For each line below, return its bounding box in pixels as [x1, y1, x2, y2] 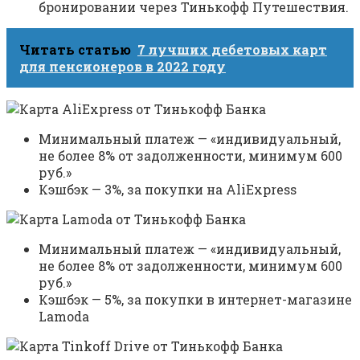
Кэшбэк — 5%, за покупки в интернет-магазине [39, 291, 352, 309]
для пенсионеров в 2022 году [19, 58, 226, 76]
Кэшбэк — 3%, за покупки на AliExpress [39, 181, 297, 198]
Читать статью [19, 41, 131, 59]
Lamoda [39, 308, 89, 325]
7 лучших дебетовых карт [137, 41, 327, 59]
